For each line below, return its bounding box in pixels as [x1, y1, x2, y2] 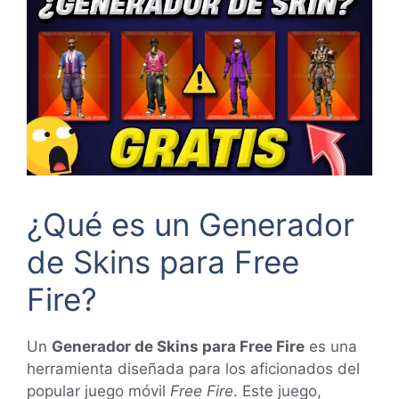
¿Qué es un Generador [27, 206, 354, 244]
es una [305, 338, 357, 356]
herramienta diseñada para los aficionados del [27, 360, 360, 379]
